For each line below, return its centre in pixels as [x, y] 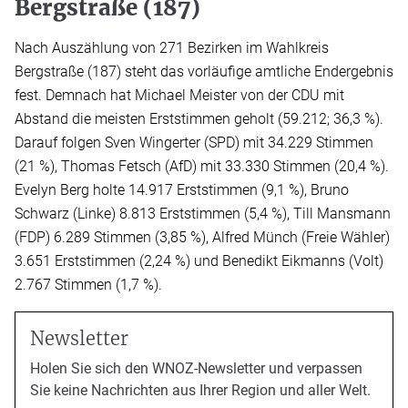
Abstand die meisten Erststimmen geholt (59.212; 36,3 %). [199, 118]
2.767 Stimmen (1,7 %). [88, 284]
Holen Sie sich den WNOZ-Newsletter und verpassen [196, 368]
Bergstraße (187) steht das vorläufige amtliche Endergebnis [204, 71]
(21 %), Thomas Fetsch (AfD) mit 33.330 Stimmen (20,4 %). [202, 166]
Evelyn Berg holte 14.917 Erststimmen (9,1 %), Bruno [182, 189]
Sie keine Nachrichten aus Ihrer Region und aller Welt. [200, 390]
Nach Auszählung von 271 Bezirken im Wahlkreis [172, 47]
